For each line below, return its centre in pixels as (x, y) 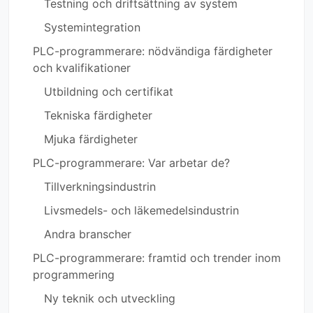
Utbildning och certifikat (109, 92)
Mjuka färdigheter (91, 139)
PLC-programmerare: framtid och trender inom (157, 258)
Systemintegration (92, 28)
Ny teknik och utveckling (110, 299)
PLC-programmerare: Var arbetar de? (131, 163)
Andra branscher (88, 234)
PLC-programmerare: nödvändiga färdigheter (153, 51)
